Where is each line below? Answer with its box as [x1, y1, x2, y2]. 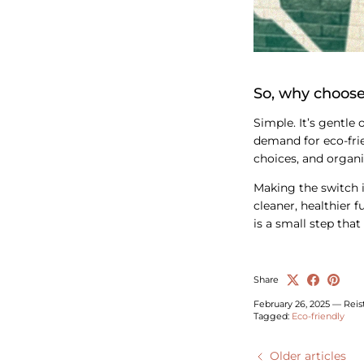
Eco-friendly [292, 310, 344, 322]
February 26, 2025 [253, 297, 330, 310]
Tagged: [253, 310, 289, 322]
